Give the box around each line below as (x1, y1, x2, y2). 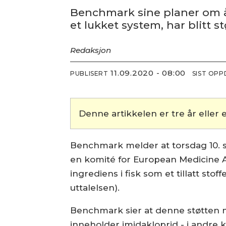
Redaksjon (70, 45, 111, 55)
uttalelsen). (70, 182, 120, 193)
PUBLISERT (70, 69, 108, 77)
